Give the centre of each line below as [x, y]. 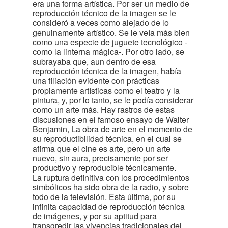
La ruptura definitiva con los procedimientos [111, 177]
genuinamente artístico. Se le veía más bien [111, 32]
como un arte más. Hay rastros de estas [104, 110]
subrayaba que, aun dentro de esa [94, 61]
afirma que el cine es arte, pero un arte [102, 148]
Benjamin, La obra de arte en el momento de [112, 129]
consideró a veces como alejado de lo [101, 23]
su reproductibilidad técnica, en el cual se [107, 139]
